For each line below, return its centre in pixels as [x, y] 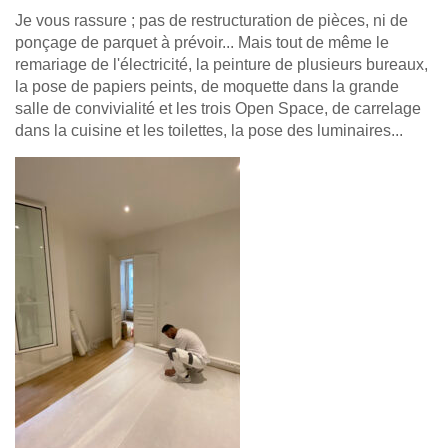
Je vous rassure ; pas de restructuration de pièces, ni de [211, 20]
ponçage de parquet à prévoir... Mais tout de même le [202, 42]
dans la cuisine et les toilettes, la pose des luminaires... [209, 130]
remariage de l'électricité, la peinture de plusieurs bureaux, [221, 64]
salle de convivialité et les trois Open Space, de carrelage [218, 108]
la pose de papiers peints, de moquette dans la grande [207, 86]
